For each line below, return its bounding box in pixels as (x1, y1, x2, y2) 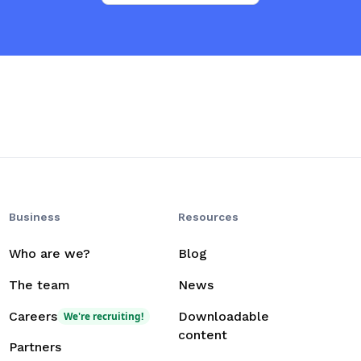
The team (9, 276, 71, 293)
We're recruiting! (64, 309, 144, 322)
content (177, 326, 227, 342)
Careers (9, 308, 58, 324)
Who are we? (9, 246, 91, 262)
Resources (177, 210, 239, 224)
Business (9, 210, 61, 224)
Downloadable (177, 308, 269, 324)
